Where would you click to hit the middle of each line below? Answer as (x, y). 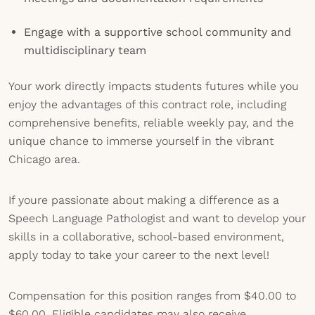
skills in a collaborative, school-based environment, (146, 237)
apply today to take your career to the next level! (139, 255)
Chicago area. (44, 159)
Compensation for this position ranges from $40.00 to (152, 296)
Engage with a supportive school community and (157, 32)
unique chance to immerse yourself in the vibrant (141, 141)
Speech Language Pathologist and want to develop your (157, 218)
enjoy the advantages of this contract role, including (147, 104)
